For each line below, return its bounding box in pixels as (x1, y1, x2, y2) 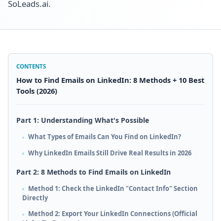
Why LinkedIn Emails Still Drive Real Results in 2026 (28, 148, 191, 157)
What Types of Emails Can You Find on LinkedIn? (28, 132, 181, 142)
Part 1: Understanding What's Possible (16, 115, 149, 125)
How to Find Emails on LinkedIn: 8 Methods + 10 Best (16, 75, 204, 85)
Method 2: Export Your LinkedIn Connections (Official (28, 209, 197, 219)
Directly (22, 193, 48, 202)
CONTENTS (16, 62, 46, 70)
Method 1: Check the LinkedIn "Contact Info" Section (28, 184, 198, 193)
